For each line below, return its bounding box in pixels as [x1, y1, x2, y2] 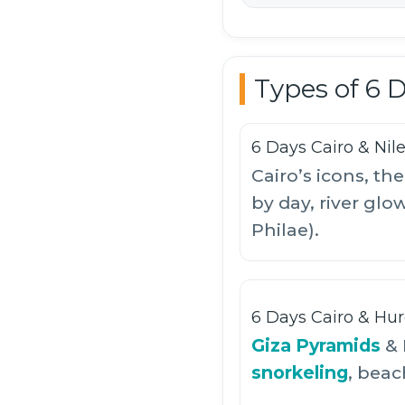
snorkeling [251, 362, 348, 384]
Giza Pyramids [251, 334, 381, 357]
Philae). [251, 219, 319, 241]
